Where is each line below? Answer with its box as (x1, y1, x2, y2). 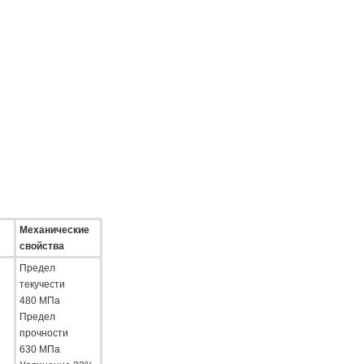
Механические (19, 223, 89, 236)
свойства (19, 240, 64, 252)
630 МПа (19, 343, 60, 355)
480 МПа (19, 294, 60, 306)
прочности (19, 327, 68, 339)
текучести (19, 278, 65, 290)
